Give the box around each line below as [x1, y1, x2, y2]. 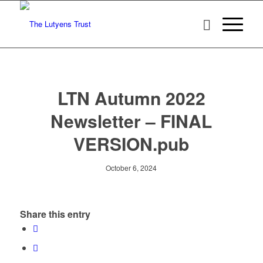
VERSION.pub [73, 131, 190, 156]
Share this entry [19, 207, 90, 221]
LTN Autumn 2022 [57, 85, 205, 110]
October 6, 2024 [106, 163, 157, 173]
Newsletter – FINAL [50, 108, 213, 133]
